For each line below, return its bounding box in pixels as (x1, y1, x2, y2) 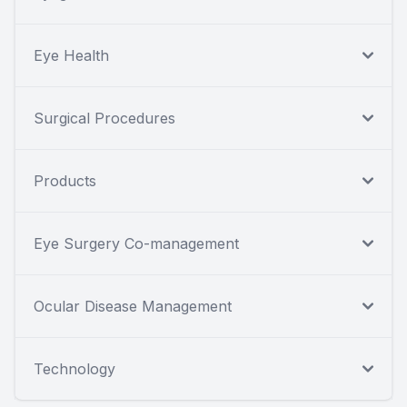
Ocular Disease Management (34, 297, 232, 316)
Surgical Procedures (34, 109, 175, 128)
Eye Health (34, 46, 109, 65)
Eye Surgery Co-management (34, 234, 239, 253)
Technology (34, 360, 115, 379)
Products (34, 172, 96, 191)
